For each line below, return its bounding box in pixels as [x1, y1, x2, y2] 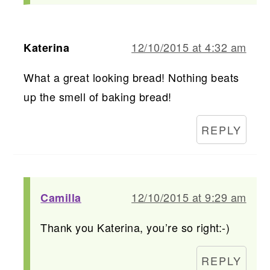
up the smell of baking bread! [24, 88, 172, 104]
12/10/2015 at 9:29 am [131, 189, 246, 205]
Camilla [40, 189, 81, 206]
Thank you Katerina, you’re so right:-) [40, 219, 230, 235]
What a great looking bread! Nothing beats [24, 69, 239, 85]
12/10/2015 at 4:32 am [131, 39, 246, 55]
